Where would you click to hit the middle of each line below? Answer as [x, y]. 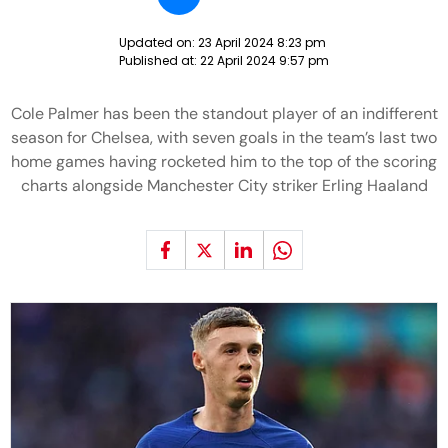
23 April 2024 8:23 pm [262, 42]
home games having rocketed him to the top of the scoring [224, 161]
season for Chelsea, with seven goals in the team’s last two [224, 137]
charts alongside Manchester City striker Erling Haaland [224, 185]
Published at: [159, 60]
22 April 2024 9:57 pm [264, 60]
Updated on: [158, 42]
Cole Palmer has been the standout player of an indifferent [224, 113]
